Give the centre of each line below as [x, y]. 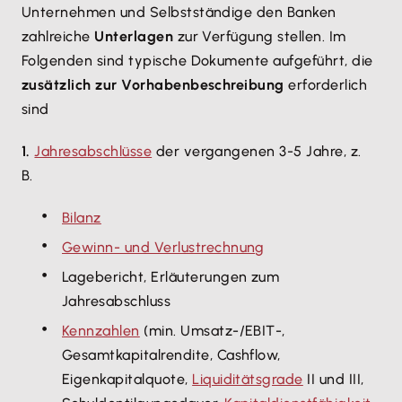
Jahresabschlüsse [93, 151]
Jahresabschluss [117, 301]
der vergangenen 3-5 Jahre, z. [257, 151]
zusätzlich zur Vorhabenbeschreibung [153, 85]
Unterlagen [136, 36]
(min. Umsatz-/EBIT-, [212, 331]
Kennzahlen [101, 331]
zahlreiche [58, 36]
